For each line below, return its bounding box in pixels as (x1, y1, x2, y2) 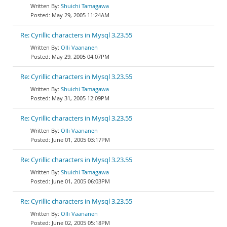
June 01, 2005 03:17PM (52, 136, 110, 143)
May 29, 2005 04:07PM (52, 53, 109, 60)
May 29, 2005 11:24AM (52, 11, 109, 19)
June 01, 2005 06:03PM (52, 177, 110, 185)
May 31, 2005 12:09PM (52, 94, 109, 102)
